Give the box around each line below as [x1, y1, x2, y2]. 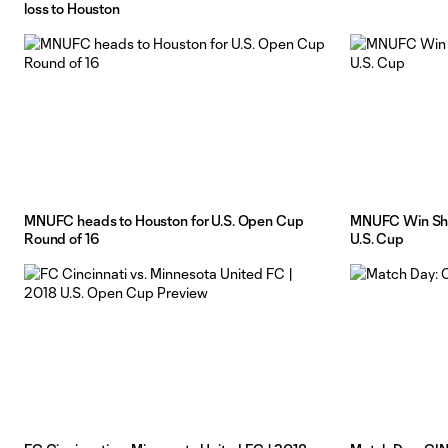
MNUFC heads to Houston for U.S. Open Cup [24, 211, 304, 229]
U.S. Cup [350, 229, 404, 247]
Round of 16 [24, 229, 100, 247]
